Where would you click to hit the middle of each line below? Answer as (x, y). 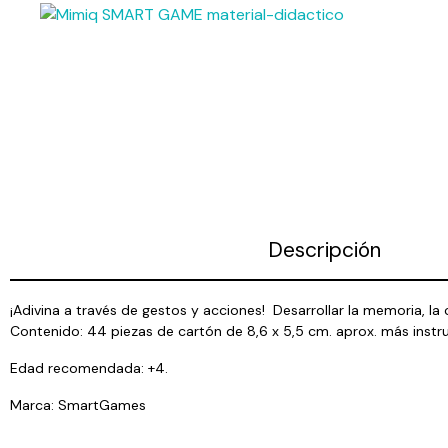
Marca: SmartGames (80, 405)
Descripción (324, 250)
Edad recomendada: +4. (91, 368)
